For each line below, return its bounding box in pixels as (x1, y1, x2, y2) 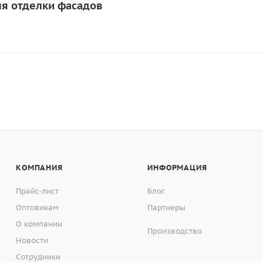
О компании (16, 219, 63, 230)
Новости (16, 235, 49, 246)
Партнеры (147, 203, 186, 213)
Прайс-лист (16, 186, 59, 197)
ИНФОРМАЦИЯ (147, 163, 207, 173)
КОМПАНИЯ (16, 163, 63, 173)
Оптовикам (16, 203, 59, 213)
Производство (147, 226, 203, 237)
